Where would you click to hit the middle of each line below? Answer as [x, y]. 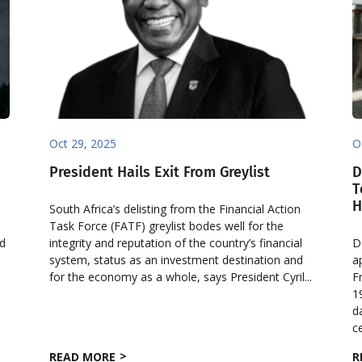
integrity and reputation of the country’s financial [176, 242]
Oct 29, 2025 [83, 143]
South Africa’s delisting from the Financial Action [175, 208]
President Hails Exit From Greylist [160, 172]
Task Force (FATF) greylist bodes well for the [167, 225]
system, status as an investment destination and [177, 259]
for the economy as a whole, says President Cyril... [181, 276]
